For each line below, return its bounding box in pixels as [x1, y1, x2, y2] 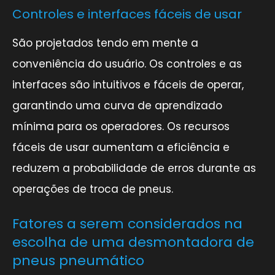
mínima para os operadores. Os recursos [12, 118, 230, 134]
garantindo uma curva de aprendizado [12, 98, 222, 113]
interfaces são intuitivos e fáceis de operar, [12, 77, 244, 92]
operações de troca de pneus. [12, 181, 173, 196]
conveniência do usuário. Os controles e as [12, 56, 242, 71]
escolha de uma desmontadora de [12, 232, 254, 252]
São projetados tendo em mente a [12, 35, 198, 50]
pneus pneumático [12, 250, 144, 270]
